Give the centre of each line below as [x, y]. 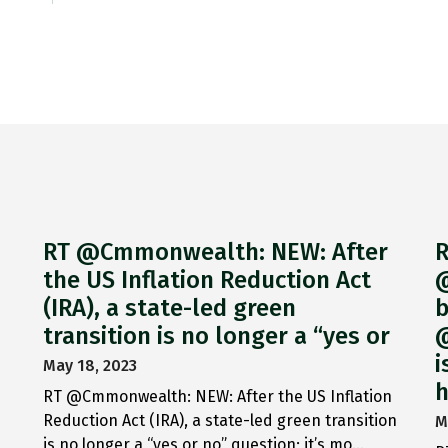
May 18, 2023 [90, 366]
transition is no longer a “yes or [217, 336]
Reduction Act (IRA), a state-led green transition [220, 421]
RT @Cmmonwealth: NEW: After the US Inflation [218, 397]
